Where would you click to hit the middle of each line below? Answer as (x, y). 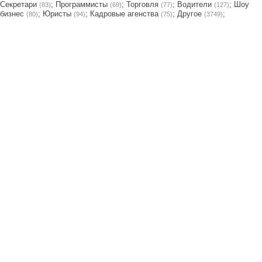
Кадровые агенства (124, 14)
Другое (189, 14)
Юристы (57, 14)
